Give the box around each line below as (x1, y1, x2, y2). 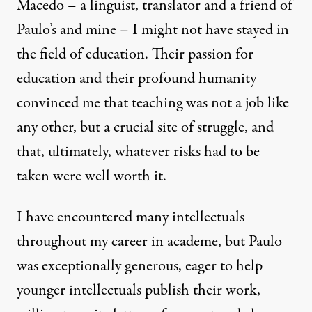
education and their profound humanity (17, 68, 256, 91)
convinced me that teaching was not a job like (17, 92, 289, 115)
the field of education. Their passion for (17, 43, 253, 66)
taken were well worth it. (17, 165, 166, 188)
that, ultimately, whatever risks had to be (17, 141, 260, 164)
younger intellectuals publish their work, (17, 279, 260, 302)
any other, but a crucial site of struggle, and (17, 116, 274, 139)
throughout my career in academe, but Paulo (17, 231, 282, 253)
